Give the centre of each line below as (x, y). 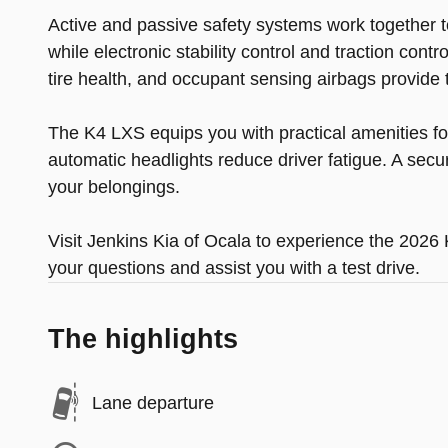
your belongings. (114, 187)
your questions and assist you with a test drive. (234, 268)
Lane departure (153, 402)
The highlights (143, 339)
